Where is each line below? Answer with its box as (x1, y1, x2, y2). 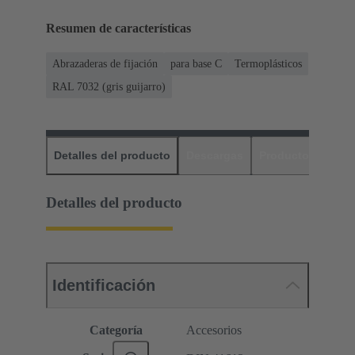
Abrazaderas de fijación (52, 58, 158, 71)
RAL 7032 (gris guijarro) (52, 81, 166, 94)
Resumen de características (46, 21, 191, 36)
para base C (170, 58, 222, 71)
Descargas (186, 149, 243, 162)
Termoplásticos (235, 58, 302, 71)
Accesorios (186, 323, 242, 338)
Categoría (89, 323, 143, 338)
